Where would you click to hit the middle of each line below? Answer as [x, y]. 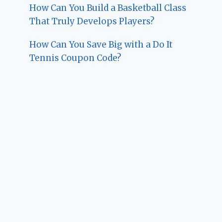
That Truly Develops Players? [92, 22]
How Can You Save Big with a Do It [101, 45]
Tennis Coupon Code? [76, 58]
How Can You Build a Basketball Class [108, 8]
